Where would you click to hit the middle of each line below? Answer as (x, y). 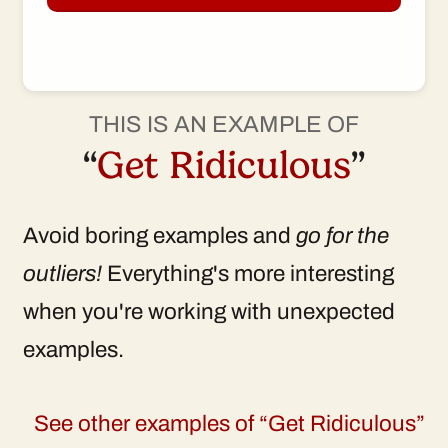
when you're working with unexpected (209, 312)
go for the (342, 236)
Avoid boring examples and (159, 236)
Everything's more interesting (248, 274)
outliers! (62, 274)
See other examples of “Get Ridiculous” (229, 424)
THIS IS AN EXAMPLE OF (224, 124)
